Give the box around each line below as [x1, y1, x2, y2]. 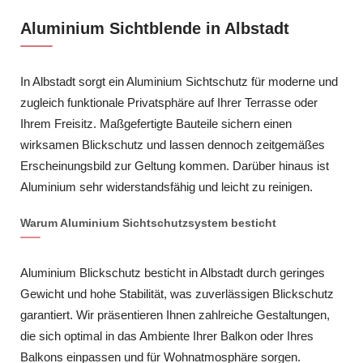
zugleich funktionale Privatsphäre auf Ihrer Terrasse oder [20, 96, 318, 110]
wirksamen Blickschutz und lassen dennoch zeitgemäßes [20, 138, 325, 152]
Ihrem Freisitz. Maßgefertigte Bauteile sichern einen [20, 117, 292, 131]
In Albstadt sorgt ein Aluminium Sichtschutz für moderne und [20, 75, 338, 89]
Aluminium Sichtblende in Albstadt [20, 19, 289, 38]
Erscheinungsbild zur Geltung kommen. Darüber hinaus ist [20, 159, 329, 173]
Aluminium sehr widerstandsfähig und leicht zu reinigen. [20, 180, 313, 194]
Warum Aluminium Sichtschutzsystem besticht [20, 216, 276, 230]
